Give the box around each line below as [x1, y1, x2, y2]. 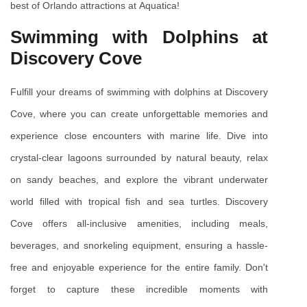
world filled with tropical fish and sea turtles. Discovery [10, 195, 268, 207]
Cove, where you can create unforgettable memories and [10, 108, 268, 119]
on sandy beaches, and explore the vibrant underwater [10, 173, 268, 185]
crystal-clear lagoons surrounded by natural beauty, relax [10, 151, 268, 163]
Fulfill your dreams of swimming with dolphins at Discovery [10, 86, 268, 97]
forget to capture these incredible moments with [10, 283, 268, 295]
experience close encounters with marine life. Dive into [10, 130, 268, 141]
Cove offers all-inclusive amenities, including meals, [10, 217, 268, 229]
